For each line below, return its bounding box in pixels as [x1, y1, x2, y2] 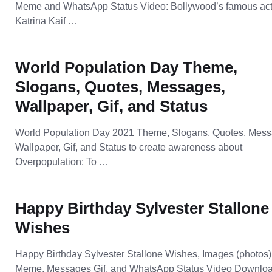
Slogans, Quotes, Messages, [15, 78, 226, 96]
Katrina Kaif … [15, 16, 78, 26]
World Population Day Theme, [15, 58, 238, 76]
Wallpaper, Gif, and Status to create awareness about [15, 142, 243, 152]
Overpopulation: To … [15, 157, 109, 167]
